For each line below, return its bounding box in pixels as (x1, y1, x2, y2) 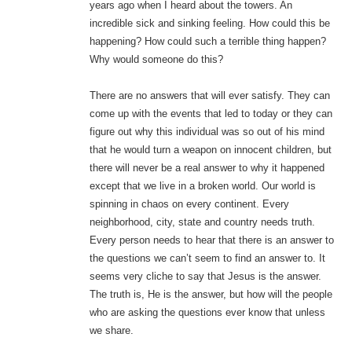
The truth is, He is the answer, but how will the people (89, 288, 332, 301)
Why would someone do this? (89, 53, 223, 66)
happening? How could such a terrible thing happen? (89, 35, 326, 48)
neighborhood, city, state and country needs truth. (89, 216, 315, 229)
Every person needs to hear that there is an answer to (89, 234, 334, 247)
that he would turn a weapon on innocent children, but (89, 144, 332, 156)
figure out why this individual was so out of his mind (89, 126, 324, 138)
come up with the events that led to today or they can (89, 108, 332, 120)
